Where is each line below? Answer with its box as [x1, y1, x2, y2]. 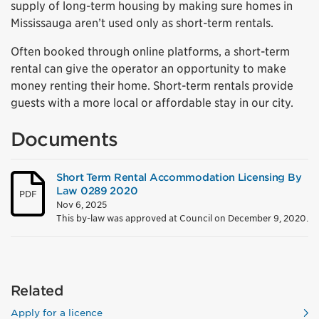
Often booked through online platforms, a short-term [11, 45, 290, 58]
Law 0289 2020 [56, 184, 138, 197]
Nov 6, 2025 [56, 199, 107, 210]
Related [11, 283, 63, 299]
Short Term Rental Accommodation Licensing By [56, 171, 302, 183]
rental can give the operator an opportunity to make [11, 62, 286, 75]
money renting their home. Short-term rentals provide [11, 79, 293, 93]
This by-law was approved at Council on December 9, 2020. [56, 212, 308, 224]
